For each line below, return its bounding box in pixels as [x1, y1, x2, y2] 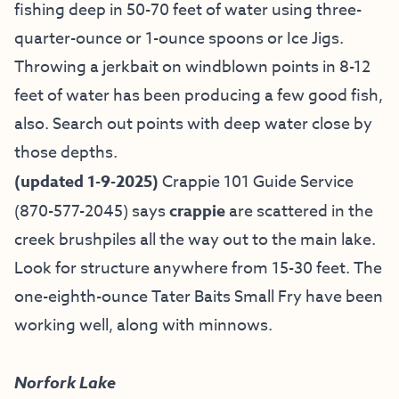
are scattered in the [229, 199, 373, 224]
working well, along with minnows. [14, 313, 273, 338]
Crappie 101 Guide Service [162, 169, 354, 194]
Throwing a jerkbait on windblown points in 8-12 [14, 54, 370, 79]
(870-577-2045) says [14, 199, 169, 224]
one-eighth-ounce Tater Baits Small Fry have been [14, 284, 383, 309]
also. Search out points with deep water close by [14, 111, 372, 136]
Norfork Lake [14, 370, 116, 395]
